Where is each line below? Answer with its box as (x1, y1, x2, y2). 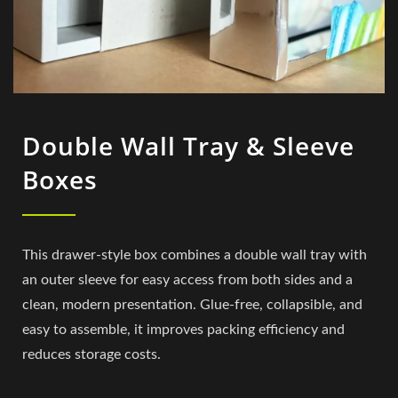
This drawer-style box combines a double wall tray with (22, 247, 367, 262)
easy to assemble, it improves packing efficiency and (22, 322, 345, 337)
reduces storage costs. (22, 346, 161, 362)
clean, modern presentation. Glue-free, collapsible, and (22, 297, 362, 312)
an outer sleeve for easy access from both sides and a (22, 272, 353, 287)
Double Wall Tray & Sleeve (22, 128, 354, 163)
